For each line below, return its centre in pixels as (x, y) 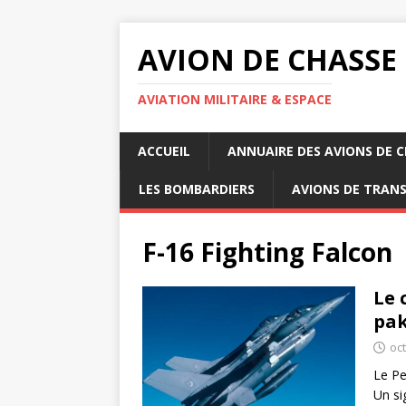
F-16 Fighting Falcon (267, 252)
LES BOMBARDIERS (197, 189)
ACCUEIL (164, 151)
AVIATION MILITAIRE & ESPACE (235, 99)
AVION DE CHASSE (267, 59)
